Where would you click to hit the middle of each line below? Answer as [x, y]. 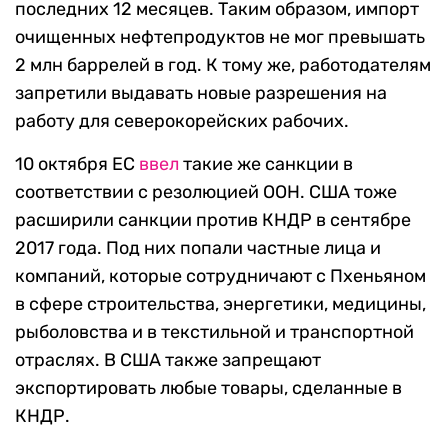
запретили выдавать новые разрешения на [201, 93]
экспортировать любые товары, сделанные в [208, 388]
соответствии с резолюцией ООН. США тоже [206, 192]
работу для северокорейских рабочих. [182, 121]
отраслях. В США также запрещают [168, 360]
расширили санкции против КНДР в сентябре [213, 220]
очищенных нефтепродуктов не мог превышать [220, 37]
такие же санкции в [266, 164]
